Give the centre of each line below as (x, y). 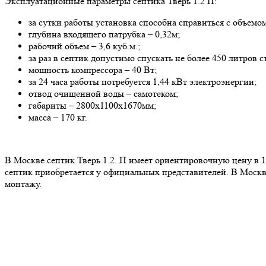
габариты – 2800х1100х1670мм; (92, 105)
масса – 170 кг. (58, 117)
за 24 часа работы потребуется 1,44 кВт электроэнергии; (142, 81)
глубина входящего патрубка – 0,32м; (104, 34)
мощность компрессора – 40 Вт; (93, 69)
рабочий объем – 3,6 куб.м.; (84, 46)
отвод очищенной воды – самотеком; (103, 93)
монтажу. (23, 183)
